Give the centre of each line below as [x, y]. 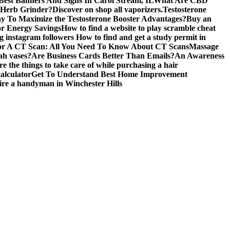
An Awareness [199, 56]
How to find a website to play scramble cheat [138, 28]
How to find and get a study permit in [141, 37]
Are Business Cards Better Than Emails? [103, 56]
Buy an [199, 19]
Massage [204, 46]
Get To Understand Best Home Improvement [109, 74]
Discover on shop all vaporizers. [108, 9]
